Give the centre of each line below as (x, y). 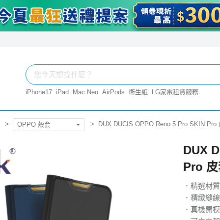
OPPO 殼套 (34, 124)
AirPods (113, 92)
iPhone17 (39, 92)
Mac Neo (85, 92)
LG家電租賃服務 (175, 92)
